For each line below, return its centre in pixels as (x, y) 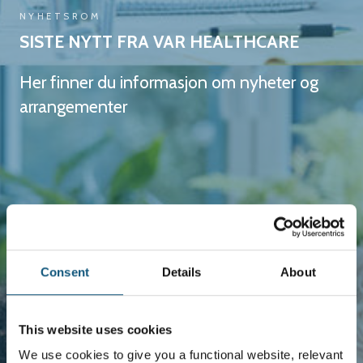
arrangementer (73, 107)
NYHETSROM (60, 16)
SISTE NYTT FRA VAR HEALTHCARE (159, 42)
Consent (65, 271)
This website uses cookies (96, 329)
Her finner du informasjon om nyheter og (169, 82)
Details (181, 271)
